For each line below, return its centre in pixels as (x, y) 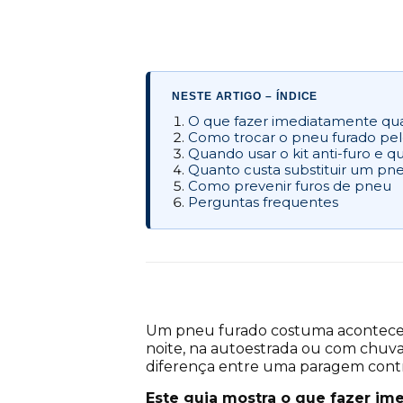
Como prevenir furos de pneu (289, 187)
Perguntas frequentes (263, 203)
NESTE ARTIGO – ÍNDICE (245, 97)
